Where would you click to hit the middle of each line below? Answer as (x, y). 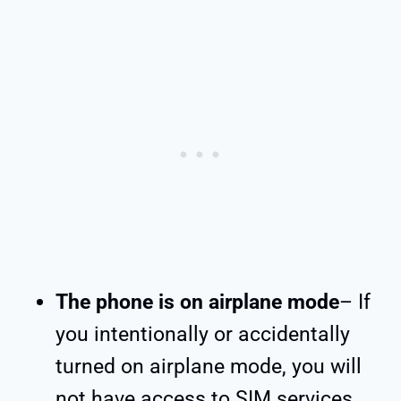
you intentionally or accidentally (203, 335)
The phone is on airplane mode (197, 303)
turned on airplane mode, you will (209, 367)
